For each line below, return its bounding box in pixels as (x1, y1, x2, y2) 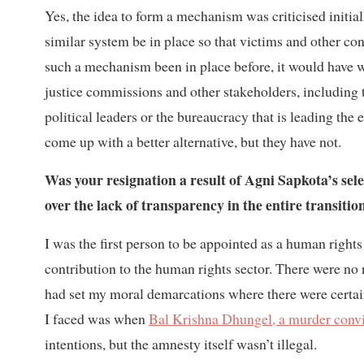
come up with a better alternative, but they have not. (45, 131, 341, 151)
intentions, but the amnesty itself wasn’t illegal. (45, 333, 317, 353)
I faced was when (45, 308, 149, 328)
